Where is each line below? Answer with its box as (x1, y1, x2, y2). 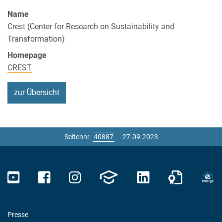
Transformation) (7, 34, 65, 44)
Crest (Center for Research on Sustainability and (7, 21, 174, 31)
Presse (7, 211, 28, 219)
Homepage (7, 50, 47, 60)
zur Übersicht (14, 88, 59, 98)
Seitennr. (64, 133, 93, 141)
